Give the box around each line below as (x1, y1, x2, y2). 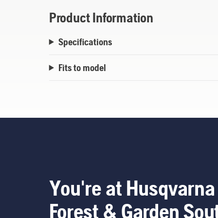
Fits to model (58, 62, 106, 73)
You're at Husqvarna (49, 176, 215, 200)
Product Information (49, 10, 153, 26)
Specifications (58, 36, 112, 48)
